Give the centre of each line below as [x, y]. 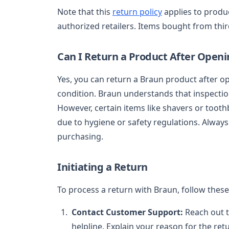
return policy [137, 12]
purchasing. [80, 136]
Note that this [85, 12]
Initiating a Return [102, 167]
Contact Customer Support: [127, 212]
